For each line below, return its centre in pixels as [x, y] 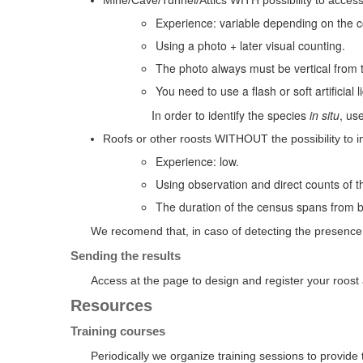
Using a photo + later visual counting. [250, 45]
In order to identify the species [231, 115]
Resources [111, 305]
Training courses [118, 331]
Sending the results [126, 256]
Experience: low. [197, 161]
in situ [325, 115]
